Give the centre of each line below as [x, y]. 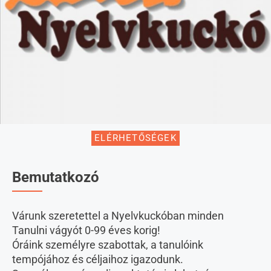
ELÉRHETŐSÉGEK [135, 138]
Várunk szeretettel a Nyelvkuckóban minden [118, 216]
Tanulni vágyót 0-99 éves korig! [86, 230]
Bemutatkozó [56, 178]
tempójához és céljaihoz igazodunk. [98, 260]
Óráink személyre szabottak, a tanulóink [108, 245]
